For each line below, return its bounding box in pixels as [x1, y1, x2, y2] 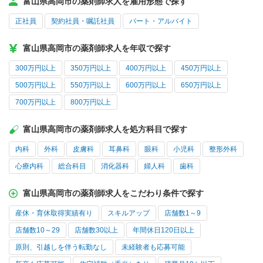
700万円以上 [15, 98, 56, 107]
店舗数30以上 [75, 226, 118, 235]
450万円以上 [181, 64, 221, 73]
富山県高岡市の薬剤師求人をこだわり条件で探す [23, 188, 204, 198]
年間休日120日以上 [133, 226, 194, 235]
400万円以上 [126, 64, 166, 73]
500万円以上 [15, 81, 56, 90]
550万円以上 [70, 81, 111, 90]
